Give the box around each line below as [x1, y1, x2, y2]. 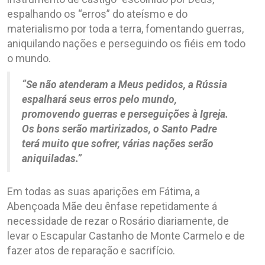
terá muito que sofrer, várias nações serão [22, 137, 214, 150]
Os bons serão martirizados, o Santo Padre [22, 122, 217, 135]
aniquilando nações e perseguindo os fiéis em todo [7, 37, 245, 50]
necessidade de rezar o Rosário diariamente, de [7, 214, 229, 227]
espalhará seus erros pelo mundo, [22, 93, 177, 105]
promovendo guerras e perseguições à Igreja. [22, 108, 228, 120]
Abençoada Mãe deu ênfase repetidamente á [7, 199, 217, 212]
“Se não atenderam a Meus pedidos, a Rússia [22, 78, 227, 91]
